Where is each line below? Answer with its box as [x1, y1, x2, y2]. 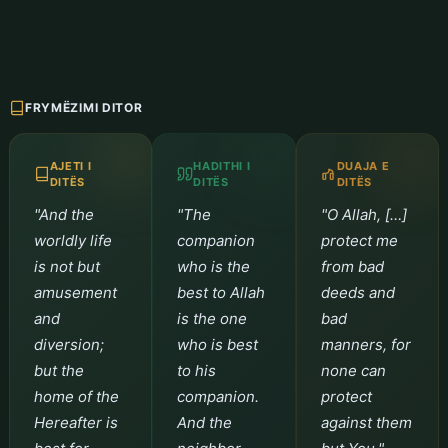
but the [33, 360, 84, 380]
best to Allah [177, 282, 266, 302]
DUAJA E [336, 158, 390, 173]
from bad [320, 256, 384, 276]
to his [177, 360, 217, 380]
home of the [33, 386, 119, 406]
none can [320, 360, 386, 380]
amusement [33, 282, 117, 302]
